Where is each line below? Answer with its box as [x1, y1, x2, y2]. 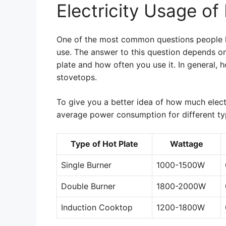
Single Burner [61, 160, 111, 170]
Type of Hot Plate [71, 139, 138, 149]
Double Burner [61, 181, 116, 191]
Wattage [169, 139, 203, 149]
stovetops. [56, 72, 97, 82]
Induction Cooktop [61, 202, 133, 212]
